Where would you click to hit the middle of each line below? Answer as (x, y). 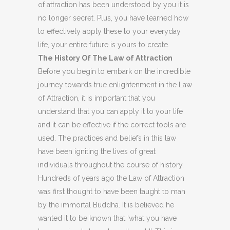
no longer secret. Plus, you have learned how (113, 18)
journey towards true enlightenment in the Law (115, 85)
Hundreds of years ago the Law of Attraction (111, 178)
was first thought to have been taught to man (112, 191)
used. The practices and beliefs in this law (107, 138)
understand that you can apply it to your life (110, 111)
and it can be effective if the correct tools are (112, 125)
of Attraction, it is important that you (97, 98)
